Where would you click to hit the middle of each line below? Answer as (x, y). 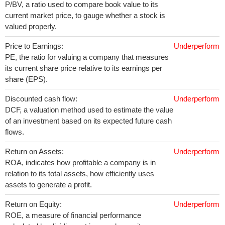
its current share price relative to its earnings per (84, 68)
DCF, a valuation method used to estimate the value (89, 110)
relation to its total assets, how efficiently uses (80, 174)
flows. (15, 132)
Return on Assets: (34, 151)
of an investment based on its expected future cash (88, 121)
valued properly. (31, 26)
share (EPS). (26, 79)
